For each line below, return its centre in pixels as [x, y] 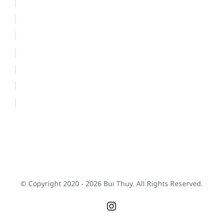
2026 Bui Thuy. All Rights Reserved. [144, 184]
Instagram [129, 210]
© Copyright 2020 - [53, 184]
